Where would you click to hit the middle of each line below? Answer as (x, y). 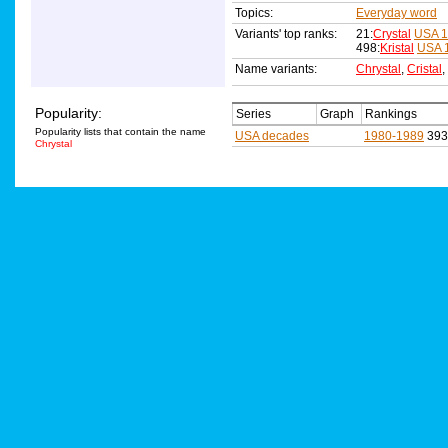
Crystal (392, 34)
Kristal (397, 48)
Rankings (391, 114)
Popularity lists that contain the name (120, 132)
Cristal (424, 69)
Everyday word (396, 13)
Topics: (254, 13)
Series (253, 114)
